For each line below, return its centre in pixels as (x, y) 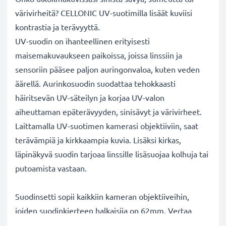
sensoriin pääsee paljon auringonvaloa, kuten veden (107, 69)
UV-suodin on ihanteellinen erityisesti (82, 41)
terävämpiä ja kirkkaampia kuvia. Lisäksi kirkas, (98, 140)
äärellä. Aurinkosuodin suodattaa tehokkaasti (95, 83)
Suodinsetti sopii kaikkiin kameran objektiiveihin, (102, 196)
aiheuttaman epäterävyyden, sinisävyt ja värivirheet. (108, 111)
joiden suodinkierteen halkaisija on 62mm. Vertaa (103, 210)
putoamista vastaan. (52, 168)
